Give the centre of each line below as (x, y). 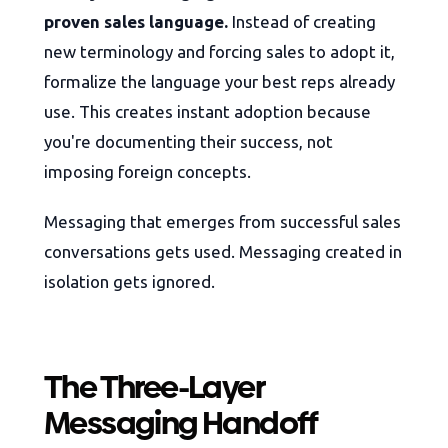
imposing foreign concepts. (147, 172)
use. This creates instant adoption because (207, 112)
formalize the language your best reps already (219, 82)
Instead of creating (302, 22)
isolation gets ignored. (129, 282)
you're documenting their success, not (188, 142)
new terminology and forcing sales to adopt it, (219, 52)
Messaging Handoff (181, 423)
